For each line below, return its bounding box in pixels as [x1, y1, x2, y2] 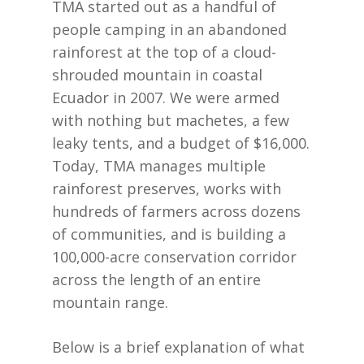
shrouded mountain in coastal [52, 65, 262, 84]
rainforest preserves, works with [52, 179, 281, 198]
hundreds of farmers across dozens [52, 201, 301, 221]
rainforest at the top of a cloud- [52, 42, 276, 62]
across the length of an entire [52, 270, 261, 289]
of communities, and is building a [52, 224, 286, 244]
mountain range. [52, 292, 168, 312]
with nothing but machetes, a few [52, 110, 289, 130]
